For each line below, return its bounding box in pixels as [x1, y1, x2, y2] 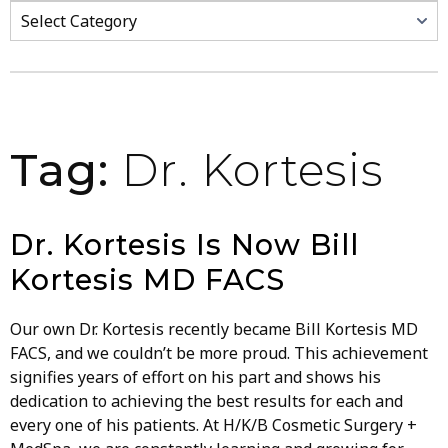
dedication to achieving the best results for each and [10, 389, 403, 412]
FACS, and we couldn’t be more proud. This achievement [10, 341, 428, 364]
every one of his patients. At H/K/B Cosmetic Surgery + [10, 413, 417, 436]
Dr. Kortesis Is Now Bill [10, 226, 359, 262]
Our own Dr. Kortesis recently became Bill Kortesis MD [10, 317, 418, 340]
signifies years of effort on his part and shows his [10, 365, 381, 388]
